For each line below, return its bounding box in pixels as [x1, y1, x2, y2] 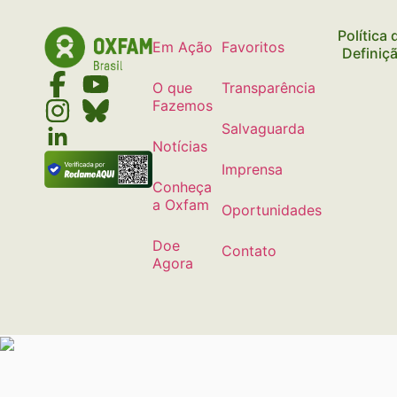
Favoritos [222, 38, 285, 57]
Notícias [152, 137, 208, 156]
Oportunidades [222, 201, 323, 220]
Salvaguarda [222, 120, 306, 138]
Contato [222, 242, 277, 261]
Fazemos [152, 97, 214, 115]
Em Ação [152, 38, 214, 57]
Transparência [222, 79, 316, 97]
